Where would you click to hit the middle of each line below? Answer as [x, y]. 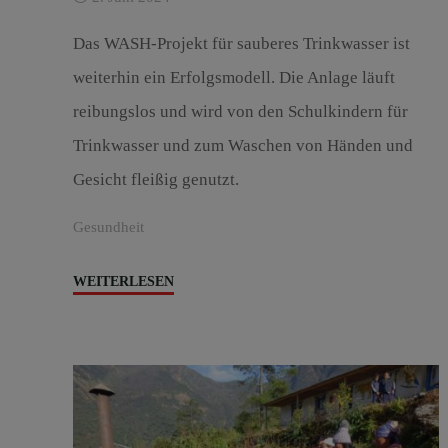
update [191, 335]
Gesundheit [108, 226]
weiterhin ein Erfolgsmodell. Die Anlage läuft [233, 78]
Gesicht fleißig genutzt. [155, 180]
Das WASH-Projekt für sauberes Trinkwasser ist [241, 44]
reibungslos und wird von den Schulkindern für [240, 112]
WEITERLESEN [123, 280]
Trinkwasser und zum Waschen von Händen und [242, 146]
